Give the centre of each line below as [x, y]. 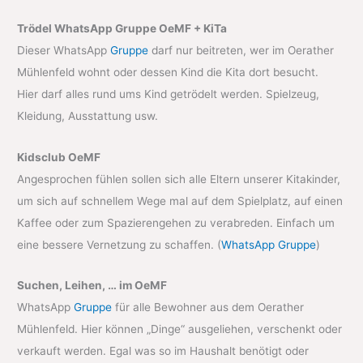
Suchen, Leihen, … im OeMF [92, 286]
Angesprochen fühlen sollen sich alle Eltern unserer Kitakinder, [179, 179]
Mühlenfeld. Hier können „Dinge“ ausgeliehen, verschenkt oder [180, 329]
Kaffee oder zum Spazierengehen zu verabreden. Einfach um [176, 222]
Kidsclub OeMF [59, 157]
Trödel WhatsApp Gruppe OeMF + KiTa [122, 28]
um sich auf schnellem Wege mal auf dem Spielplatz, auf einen [180, 201]
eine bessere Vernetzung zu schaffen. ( [120, 244]
